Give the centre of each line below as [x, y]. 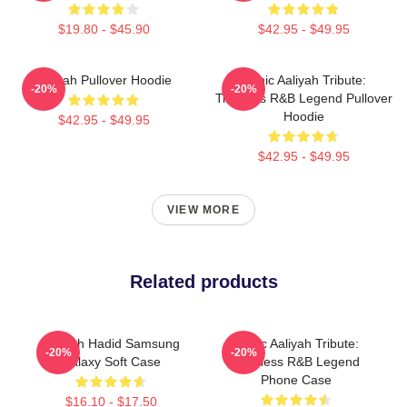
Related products [203, 281]
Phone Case [296, 379]
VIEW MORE [203, 209]
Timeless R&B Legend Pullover [303, 98]
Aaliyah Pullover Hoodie [104, 79]
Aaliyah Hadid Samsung [111, 343]
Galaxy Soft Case [111, 361]
